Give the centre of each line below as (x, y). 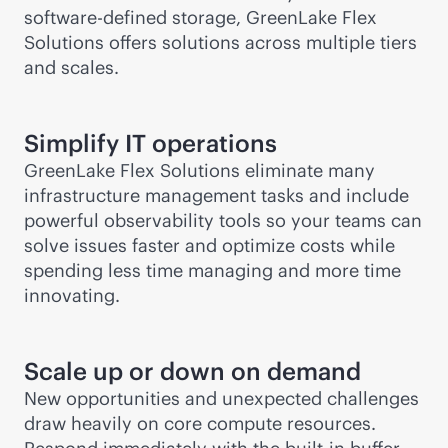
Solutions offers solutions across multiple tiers (220, 42)
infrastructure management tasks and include (216, 195)
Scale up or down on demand (192, 371)
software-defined (95, 17)
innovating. (72, 295)
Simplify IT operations (150, 143)
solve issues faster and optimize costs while (209, 245)
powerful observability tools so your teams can (223, 220)
